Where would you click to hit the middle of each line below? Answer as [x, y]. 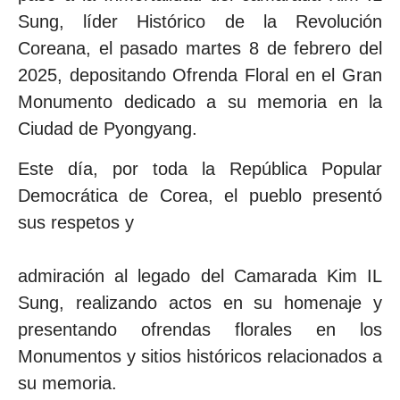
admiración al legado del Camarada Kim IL [200, 275]
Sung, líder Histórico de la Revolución [200, 22]
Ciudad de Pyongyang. [108, 129]
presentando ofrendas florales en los [200, 329]
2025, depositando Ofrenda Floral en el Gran [200, 75]
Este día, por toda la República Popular [200, 168]
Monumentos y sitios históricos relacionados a [200, 356]
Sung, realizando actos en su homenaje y [200, 302]
